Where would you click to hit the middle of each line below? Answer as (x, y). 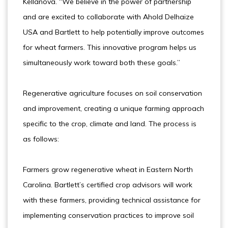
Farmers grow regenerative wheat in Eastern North (108, 169)
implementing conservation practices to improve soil (108, 215)
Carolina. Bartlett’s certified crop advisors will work (108, 185)
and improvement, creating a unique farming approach (113, 108)
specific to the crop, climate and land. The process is (110, 124)
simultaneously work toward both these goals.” (102, 63)
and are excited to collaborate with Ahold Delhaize (108, 17)
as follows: (41, 139)
